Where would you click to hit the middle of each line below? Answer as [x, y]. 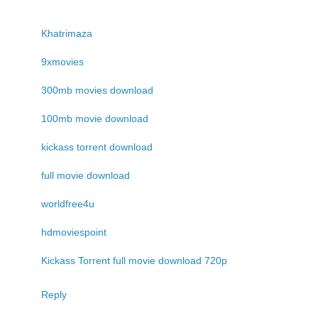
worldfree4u [68, 204]
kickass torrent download [97, 147]
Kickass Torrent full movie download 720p [134, 261]
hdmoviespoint [74, 232]
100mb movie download [95, 119]
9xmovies [62, 62]
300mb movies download [97, 91]
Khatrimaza [67, 34]
